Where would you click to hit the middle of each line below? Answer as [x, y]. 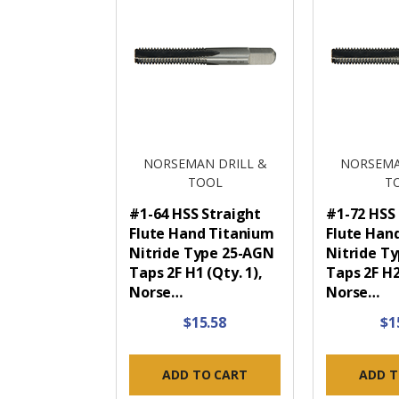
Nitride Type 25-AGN [202, 253]
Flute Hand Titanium [202, 234]
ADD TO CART [205, 375]
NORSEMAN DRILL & [205, 164]
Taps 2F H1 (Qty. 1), [196, 273]
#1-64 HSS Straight [195, 214]
